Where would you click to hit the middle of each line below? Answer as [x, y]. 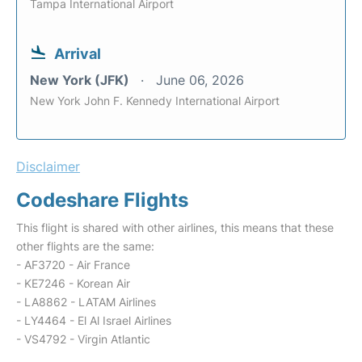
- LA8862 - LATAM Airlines [86, 302]
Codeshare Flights [102, 200]
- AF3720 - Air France [73, 265]
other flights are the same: [85, 246]
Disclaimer [48, 166]
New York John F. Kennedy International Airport [155, 101]
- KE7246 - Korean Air [73, 283]
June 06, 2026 [200, 80]
